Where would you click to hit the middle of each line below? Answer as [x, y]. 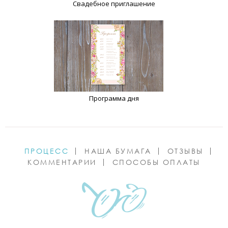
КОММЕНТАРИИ [62, 162]
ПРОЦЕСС [46, 151]
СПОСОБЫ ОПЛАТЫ [156, 162]
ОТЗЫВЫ [185, 151]
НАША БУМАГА [118, 151]
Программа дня [114, 98]
